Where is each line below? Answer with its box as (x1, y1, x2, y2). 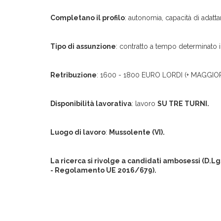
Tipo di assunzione (50, 42, 116, 50)
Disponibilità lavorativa (50, 100, 132, 108)
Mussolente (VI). (109, 128, 165, 136)
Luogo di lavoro (50, 128, 106, 136)
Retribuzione (50, 71, 97, 79)
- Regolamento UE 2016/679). (50, 166, 156, 174)
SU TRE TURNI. (157, 100, 209, 108)
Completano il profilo (50, 14, 125, 22)
